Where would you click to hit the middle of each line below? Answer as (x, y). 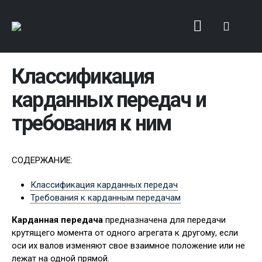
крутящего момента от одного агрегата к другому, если (125, 233)
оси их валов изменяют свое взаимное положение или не (128, 246)
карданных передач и (109, 100)
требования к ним (92, 123)
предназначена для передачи (164, 220)
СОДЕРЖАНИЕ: (42, 160)
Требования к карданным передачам (106, 198)
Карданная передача (57, 220)
